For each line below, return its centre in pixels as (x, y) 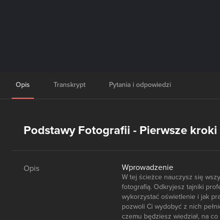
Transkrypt (69, 85)
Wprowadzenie (148, 167)
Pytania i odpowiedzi (140, 85)
